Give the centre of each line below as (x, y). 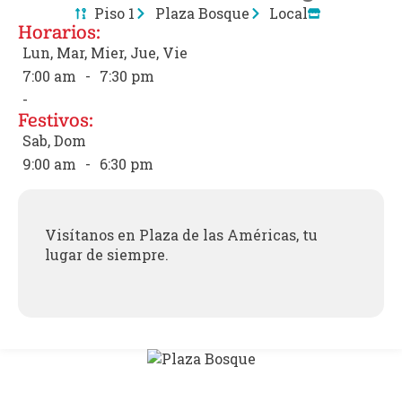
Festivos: (56, 119)
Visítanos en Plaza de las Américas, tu (181, 234)
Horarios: (59, 31)
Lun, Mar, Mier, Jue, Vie (105, 52)
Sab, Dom (54, 140)
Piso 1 (114, 13)
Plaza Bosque (202, 13)
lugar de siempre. (107, 254)
